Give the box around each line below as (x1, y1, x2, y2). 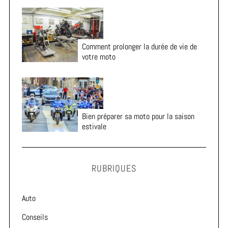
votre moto (81, 51, 116, 63)
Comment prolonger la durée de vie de (81, 41, 197, 52)
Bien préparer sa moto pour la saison (81, 111, 194, 122)
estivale (81, 121, 106, 132)
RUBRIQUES (92, 162, 136, 175)
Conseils (21, 212, 48, 223)
